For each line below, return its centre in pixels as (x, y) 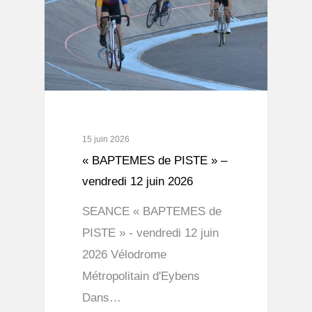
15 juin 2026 (106, 139)
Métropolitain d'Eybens (141, 276)
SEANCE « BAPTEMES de (152, 211)
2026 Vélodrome (125, 254)
